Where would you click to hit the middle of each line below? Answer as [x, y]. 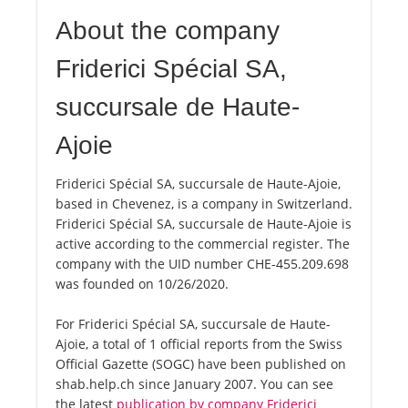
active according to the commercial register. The [203, 244]
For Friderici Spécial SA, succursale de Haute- [193, 324]
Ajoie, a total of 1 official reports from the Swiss [199, 344]
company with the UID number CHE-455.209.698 [202, 264]
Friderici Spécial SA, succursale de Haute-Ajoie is [204, 224]
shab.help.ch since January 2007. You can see [194, 384]
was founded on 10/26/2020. [142, 284]
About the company [168, 31]
